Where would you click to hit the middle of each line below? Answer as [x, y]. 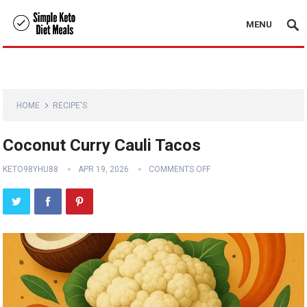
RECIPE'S [70, 106]
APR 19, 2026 [104, 169]
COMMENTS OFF [180, 169]
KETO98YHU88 [31, 169]
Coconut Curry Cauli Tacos [102, 145]
